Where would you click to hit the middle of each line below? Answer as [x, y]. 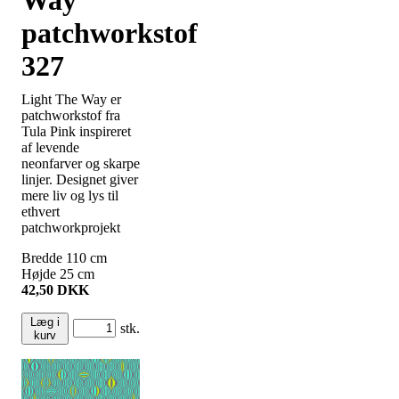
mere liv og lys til [70, 195]
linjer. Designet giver [80, 179]
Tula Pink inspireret [76, 131]
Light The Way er [71, 99]
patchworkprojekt [71, 227]
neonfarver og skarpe [81, 163]
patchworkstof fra [71, 115]
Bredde [44, 257]
